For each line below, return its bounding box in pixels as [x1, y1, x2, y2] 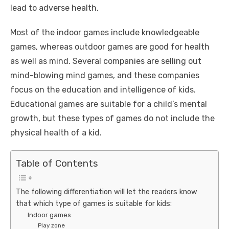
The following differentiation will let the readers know [16, 187, 197, 196]
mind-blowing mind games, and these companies [10, 70, 199, 80]
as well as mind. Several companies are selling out [10, 56, 201, 66]
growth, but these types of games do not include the [10, 113, 215, 123]
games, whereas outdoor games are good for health [10, 41, 210, 52]
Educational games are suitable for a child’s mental [10, 99, 207, 109]
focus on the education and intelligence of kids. [10, 84, 196, 95]
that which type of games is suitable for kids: [16, 198, 172, 208]
